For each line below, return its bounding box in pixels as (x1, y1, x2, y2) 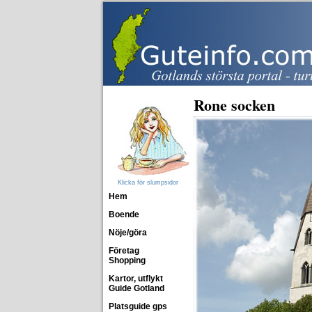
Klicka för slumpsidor (117, 179, 178, 186)
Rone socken (194, 93, 275, 116)
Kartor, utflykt (109, 274, 163, 283)
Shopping (109, 256, 146, 265)
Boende (109, 210, 139, 219)
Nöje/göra (109, 228, 147, 237)
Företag (109, 246, 139, 256)
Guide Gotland (109, 283, 164, 293)
